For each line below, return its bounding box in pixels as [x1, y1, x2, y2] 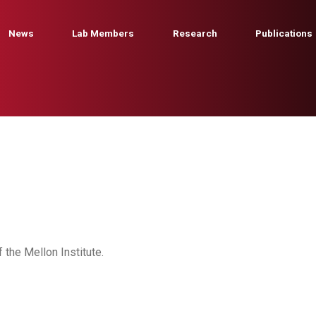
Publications [255, 28, 313, 39]
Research [172, 28, 217, 39]
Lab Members [72, 28, 135, 39]
